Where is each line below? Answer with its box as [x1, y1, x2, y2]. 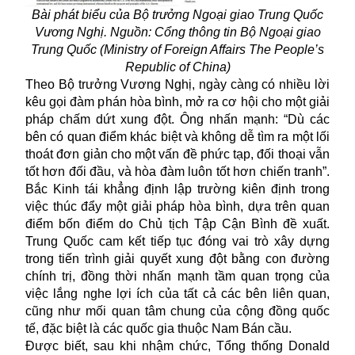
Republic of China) [124, 60, 231, 74]
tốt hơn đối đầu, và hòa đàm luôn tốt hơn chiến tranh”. [25, 165, 330, 179]
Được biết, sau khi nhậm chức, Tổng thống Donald [25, 339, 330, 353]
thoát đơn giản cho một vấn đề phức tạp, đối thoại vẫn [25, 147, 330, 162]
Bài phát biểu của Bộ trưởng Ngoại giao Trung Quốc [32, 8, 323, 22]
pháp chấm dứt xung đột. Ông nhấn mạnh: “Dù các [25, 113, 330, 127]
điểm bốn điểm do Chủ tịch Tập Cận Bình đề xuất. [25, 217, 330, 231]
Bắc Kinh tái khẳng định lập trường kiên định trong [25, 182, 330, 197]
